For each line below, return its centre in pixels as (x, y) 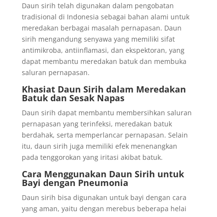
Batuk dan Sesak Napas (73, 98)
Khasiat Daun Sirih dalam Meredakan (104, 89)
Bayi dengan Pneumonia (75, 183)
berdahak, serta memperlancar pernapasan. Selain (105, 135)
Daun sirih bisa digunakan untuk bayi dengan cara (104, 197)
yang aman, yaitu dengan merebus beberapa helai (104, 209)
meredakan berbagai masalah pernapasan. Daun (101, 28)
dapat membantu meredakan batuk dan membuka (104, 61)
